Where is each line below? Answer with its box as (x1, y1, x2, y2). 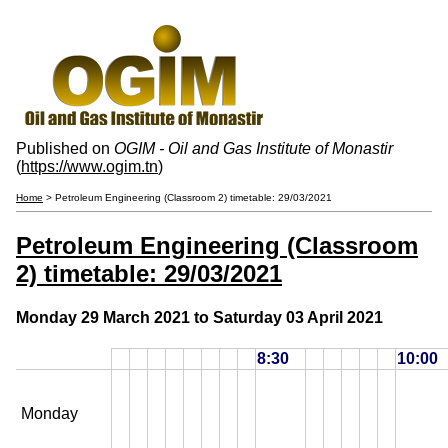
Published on (16, 140, 114, 157)
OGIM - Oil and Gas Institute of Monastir (114, 140, 393, 157)
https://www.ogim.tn (21, 158, 158, 175)
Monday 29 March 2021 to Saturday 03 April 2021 (16, 309, 383, 327)
